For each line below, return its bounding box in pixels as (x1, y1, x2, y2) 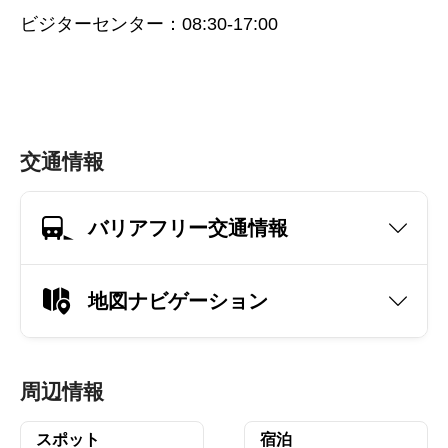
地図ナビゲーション (88, 289, 268, 312)
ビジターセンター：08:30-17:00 (20, 14, 278, 34)
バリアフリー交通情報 (88, 216, 288, 239)
